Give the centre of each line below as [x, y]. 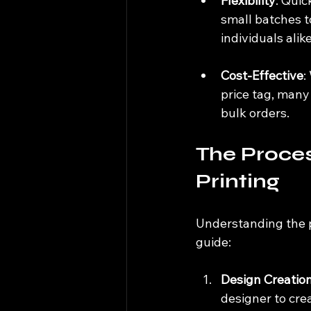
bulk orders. [255, 112]
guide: [213, 242]
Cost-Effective [262, 75]
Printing [238, 181]
